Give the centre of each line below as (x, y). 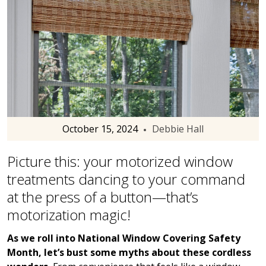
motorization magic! (69, 215)
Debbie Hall (178, 129)
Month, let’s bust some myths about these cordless (129, 253)
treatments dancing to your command (126, 179)
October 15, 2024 (100, 129)
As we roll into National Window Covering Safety (124, 238)
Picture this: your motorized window (120, 161)
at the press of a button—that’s (103, 197)
